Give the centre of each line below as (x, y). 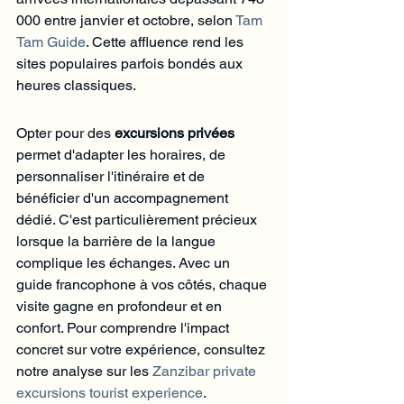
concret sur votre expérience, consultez (142, 349)
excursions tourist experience (110, 392)
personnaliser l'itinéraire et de (112, 176)
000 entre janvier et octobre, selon (126, 20)
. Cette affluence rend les (166, 41)
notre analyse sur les (84, 371)
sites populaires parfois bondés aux (131, 63)
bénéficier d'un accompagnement (124, 197)
